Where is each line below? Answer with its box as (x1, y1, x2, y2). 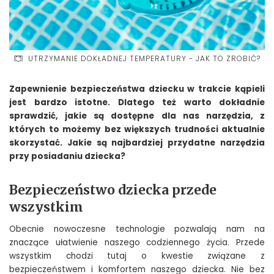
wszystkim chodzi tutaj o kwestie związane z (9, 250, 265, 262)
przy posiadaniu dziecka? (9, 150, 125, 163)
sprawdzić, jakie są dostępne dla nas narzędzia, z (9, 110, 265, 122)
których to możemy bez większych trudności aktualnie (9, 124, 265, 136)
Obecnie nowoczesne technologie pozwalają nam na (9, 223, 265, 235)
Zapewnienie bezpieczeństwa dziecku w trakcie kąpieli (9, 83, 265, 95)
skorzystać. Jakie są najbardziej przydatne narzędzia (9, 137, 265, 149)
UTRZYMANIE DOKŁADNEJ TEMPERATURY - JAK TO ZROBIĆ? (28, 53, 261, 64)
